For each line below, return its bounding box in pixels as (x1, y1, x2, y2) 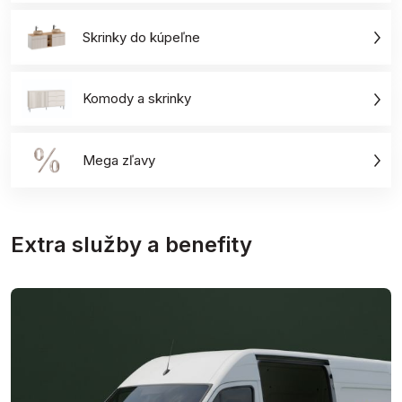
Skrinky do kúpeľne (83, 28, 200, 46)
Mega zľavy (83, 151, 155, 169)
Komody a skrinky (83, 90, 191, 108)
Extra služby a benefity (11, 231, 252, 258)
